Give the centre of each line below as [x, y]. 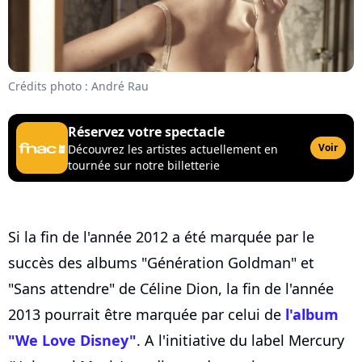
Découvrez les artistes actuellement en [173, 149]
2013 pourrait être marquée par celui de [147, 315]
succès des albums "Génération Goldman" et [161, 263]
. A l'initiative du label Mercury [240, 341]
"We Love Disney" [72, 341]
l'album [312, 315]
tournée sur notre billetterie [144, 166]
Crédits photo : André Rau [78, 86]
